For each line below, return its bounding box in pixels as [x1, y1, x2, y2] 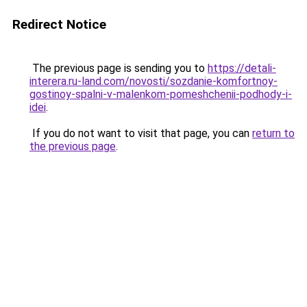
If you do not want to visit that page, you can [29, 127, 252, 140]
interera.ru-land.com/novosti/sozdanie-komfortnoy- [29, 75, 278, 88]
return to [252, 127, 295, 140]
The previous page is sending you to [29, 62, 208, 75]
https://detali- [208, 62, 276, 75]
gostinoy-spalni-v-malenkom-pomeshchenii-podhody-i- [29, 88, 292, 101]
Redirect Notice [12, 16, 106, 32]
